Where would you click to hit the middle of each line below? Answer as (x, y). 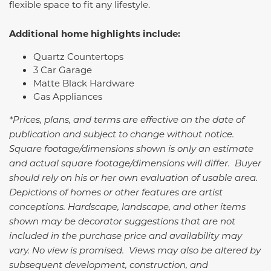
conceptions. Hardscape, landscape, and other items (127, 207)
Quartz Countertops (78, 57)
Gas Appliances (69, 96)
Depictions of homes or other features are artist (116, 192)
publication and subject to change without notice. (122, 134)
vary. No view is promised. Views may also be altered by (135, 250)
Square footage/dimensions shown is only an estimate (131, 149)
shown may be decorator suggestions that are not (122, 221)
